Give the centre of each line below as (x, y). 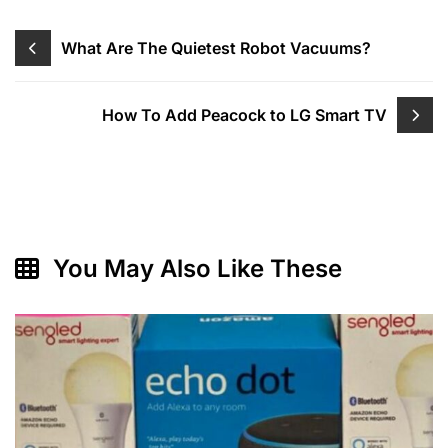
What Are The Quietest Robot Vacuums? (216, 47)
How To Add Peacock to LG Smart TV (244, 114)
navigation (70, 71)
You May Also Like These (194, 269)
